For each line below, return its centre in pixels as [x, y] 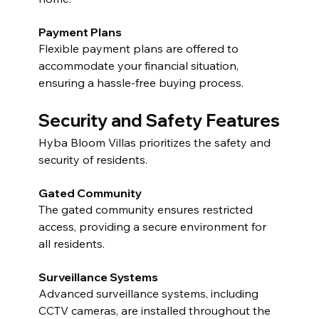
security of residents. [93, 159]
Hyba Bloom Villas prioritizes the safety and [156, 142]
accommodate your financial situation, [140, 65]
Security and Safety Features [159, 120]
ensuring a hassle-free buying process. [141, 82]
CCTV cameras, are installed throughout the [156, 310]
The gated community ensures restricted [147, 209]
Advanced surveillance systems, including [150, 293]
